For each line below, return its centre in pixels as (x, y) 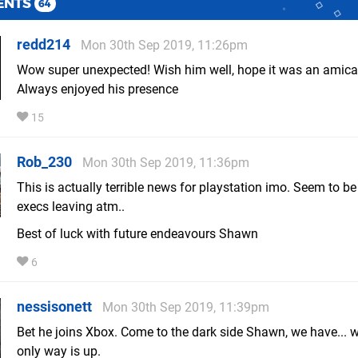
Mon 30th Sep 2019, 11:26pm (164, 46)
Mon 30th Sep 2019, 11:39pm (186, 308)
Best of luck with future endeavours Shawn (137, 234)
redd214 (44, 45)
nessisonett (54, 307)
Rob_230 (44, 162)
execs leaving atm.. (71, 207)
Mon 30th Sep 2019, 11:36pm (166, 163)
